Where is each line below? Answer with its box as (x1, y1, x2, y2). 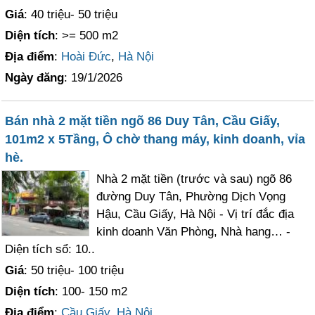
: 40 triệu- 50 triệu (24, 8, 118, 21)
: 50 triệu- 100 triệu (24, 264, 124, 277)
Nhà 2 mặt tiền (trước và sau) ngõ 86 (96, 172, 292, 186)
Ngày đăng (5, 71, 65, 84)
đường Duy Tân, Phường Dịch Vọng (96, 190, 286, 203)
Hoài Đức (61, 50, 112, 63)
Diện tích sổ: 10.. (5, 243, 96, 256)
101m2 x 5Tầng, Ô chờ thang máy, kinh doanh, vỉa (5, 132, 306, 146)
